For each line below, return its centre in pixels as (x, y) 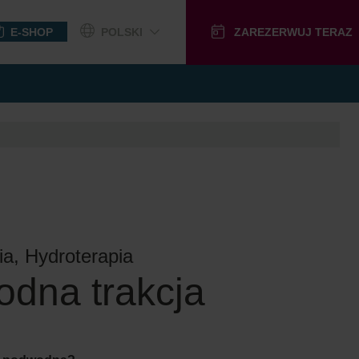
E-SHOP (31, 32)
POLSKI (121, 32)
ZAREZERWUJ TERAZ (293, 32)
